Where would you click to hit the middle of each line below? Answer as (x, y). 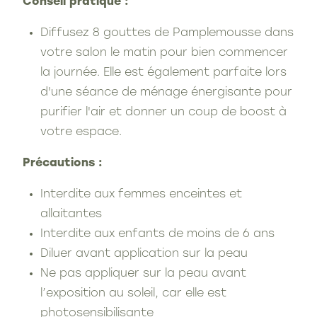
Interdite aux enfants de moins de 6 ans (157, 234)
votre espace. (81, 132)
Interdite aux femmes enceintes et (141, 194)
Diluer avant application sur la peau (144, 254)
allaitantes (71, 214)
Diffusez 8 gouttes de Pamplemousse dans (167, 33)
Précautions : (63, 163)
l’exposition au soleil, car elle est (133, 293)
